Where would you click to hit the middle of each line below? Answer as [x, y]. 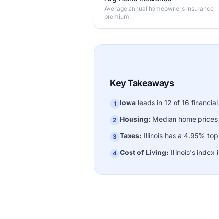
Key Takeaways [142, 83]
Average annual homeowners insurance [159, 9]
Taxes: [131, 136]
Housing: [135, 119]
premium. [117, 16]
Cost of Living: [144, 152]
